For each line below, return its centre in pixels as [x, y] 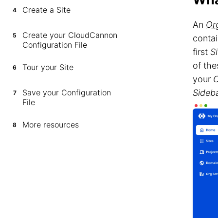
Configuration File [55, 45]
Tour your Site [48, 67]
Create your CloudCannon [70, 35]
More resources [51, 125]
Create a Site [46, 10]
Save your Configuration [67, 92]
